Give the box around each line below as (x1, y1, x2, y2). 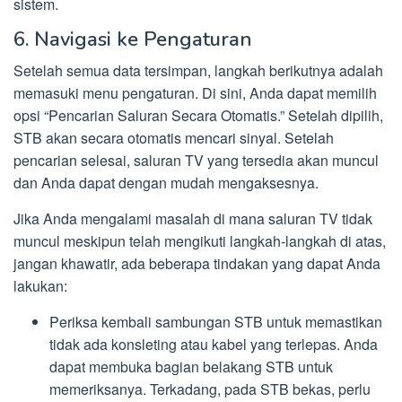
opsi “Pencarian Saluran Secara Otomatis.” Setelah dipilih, (13, 104, 383, 126)
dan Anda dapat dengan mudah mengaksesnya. (13, 171, 319, 193)
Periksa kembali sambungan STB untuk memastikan (49, 310, 382, 332)
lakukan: (13, 275, 67, 296)
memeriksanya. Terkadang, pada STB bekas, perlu (49, 378, 371, 399)
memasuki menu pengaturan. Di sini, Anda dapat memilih (13, 82, 377, 103)
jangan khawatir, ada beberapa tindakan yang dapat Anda (13, 252, 380, 274)
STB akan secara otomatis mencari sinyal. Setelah (13, 127, 334, 148)
